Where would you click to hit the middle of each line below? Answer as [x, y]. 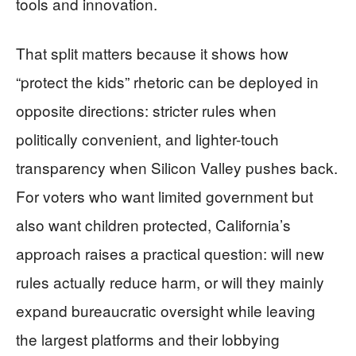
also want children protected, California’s [153, 224]
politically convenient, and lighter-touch [147, 138]
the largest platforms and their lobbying [148, 339]
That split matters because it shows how [152, 52]
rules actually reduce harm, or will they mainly [170, 281]
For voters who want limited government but [164, 195]
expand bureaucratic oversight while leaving [166, 310]
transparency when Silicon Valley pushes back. [177, 167]
